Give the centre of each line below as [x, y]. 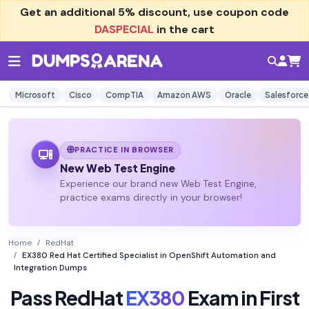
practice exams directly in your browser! [151, 198]
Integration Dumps [50, 268]
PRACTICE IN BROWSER [124, 150]
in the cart [184, 29]
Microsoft [35, 95]
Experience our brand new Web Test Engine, [158, 184]
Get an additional [69, 12]
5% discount [153, 12]
